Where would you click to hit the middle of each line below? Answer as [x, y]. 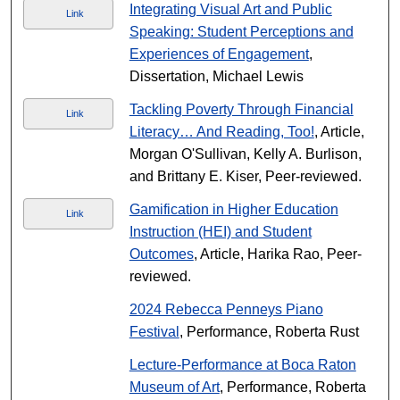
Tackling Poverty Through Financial [241, 109]
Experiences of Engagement [219, 54]
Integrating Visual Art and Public [230, 9]
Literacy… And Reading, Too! [221, 132]
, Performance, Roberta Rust [269, 332]
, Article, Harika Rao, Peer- [277, 254]
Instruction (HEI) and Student [220, 232]
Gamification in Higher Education [233, 209]
